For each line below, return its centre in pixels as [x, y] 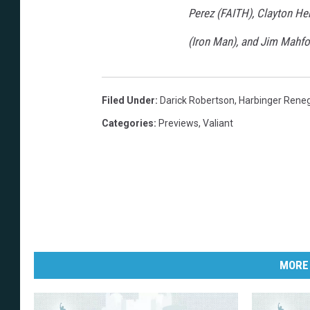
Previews [179, 124]
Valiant [218, 124]
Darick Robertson [197, 101]
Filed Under [128, 101]
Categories [128, 124]
